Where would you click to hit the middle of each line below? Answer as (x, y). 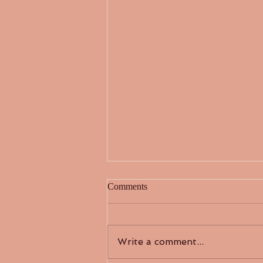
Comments (127, 186)
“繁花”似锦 (147, 227)
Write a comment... (161, 241)
